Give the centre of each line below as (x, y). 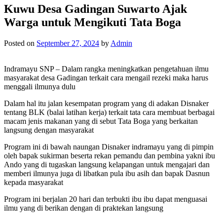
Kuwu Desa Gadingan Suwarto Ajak (95, 9)
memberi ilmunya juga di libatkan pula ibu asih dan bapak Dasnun (107, 173)
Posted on (20, 43)
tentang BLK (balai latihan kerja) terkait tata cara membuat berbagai (109, 112)
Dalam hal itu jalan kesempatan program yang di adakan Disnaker (106, 103)
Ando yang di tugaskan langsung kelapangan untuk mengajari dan (107, 164)
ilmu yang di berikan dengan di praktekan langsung (84, 208)
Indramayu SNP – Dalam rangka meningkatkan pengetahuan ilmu (106, 69)
